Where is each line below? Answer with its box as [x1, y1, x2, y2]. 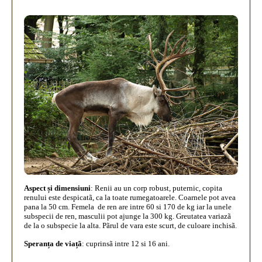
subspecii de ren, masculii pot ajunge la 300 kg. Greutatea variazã [24, 211, 231, 220]
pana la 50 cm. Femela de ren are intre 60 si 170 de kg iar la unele [24, 202, 232, 211]
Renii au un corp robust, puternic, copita [95, 183, 222, 192]
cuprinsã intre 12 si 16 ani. [86, 239, 170, 248]
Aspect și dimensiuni [24, 183, 91, 192]
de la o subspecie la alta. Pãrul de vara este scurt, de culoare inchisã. [24, 220, 237, 230]
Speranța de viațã [24, 239, 82, 248]
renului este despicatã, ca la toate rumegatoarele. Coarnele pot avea [24, 192, 236, 202]
